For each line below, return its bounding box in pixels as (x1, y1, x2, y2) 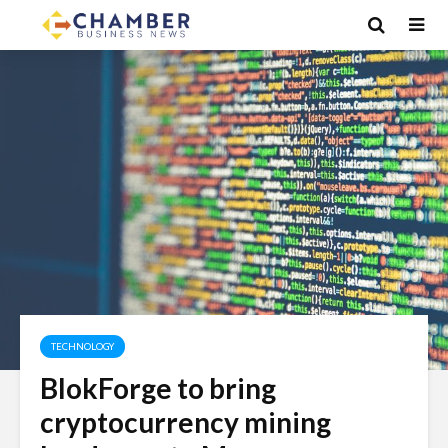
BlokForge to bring (40, 371, 276, 405)
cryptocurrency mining (40, 405, 331, 439)
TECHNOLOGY (51, 340, 114, 353)
